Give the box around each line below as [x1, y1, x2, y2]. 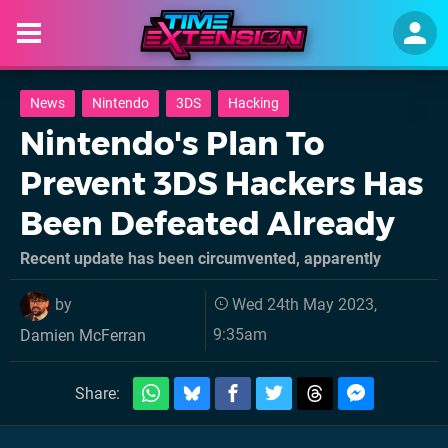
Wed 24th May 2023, [232, 295, 378, 315]
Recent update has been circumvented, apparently [20, 249, 381, 268]
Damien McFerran [20, 325, 146, 345]
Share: [74, 383, 120, 403]
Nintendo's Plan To [20, 124, 324, 163]
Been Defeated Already [20, 204, 395, 243]
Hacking [228, 95, 279, 112]
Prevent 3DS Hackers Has [20, 164, 424, 203]
